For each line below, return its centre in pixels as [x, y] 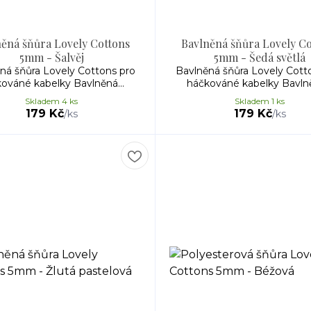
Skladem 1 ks [260, 101]
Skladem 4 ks [51, 101]
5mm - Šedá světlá [260, 57]
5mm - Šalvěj [51, 57]
